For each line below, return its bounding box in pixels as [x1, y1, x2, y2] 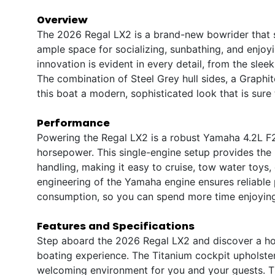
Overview [37, 13, 88, 25]
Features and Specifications [37, 219, 195, 231]
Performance [37, 116, 110, 128]
